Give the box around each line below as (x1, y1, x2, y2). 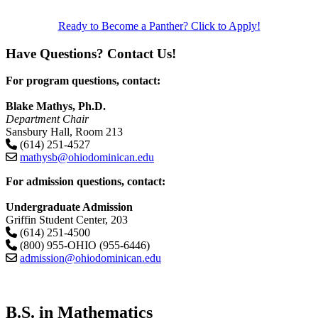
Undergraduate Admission (6, 201, 133, 214)
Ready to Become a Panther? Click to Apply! (57, 20, 261, 33)
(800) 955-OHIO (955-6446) (17, 239, 150, 252)
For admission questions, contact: (6, 175, 165, 188)
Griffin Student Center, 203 (6, 214, 128, 226)
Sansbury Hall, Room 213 (6, 126, 123, 138)
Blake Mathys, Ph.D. (6, 100, 106, 113)
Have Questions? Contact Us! (6, 45, 176, 61)
